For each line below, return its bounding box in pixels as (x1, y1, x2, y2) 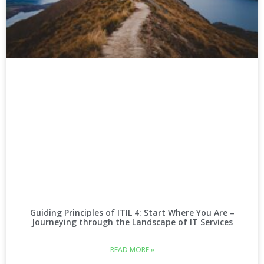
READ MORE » (110, 245, 154, 255)
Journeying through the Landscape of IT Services (31, 216, 233, 228)
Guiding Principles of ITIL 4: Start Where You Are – (29, 207, 235, 219)
